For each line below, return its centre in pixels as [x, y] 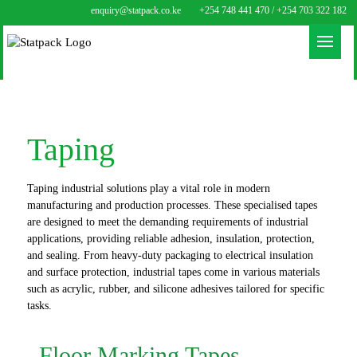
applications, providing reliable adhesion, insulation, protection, [171, 239]
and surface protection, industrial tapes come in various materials [173, 272]
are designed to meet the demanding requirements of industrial [167, 222]
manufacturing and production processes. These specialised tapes [172, 205]
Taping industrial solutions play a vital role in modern [148, 188]
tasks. [39, 306]
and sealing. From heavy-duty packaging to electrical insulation [170, 255]
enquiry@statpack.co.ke [135, 10]
